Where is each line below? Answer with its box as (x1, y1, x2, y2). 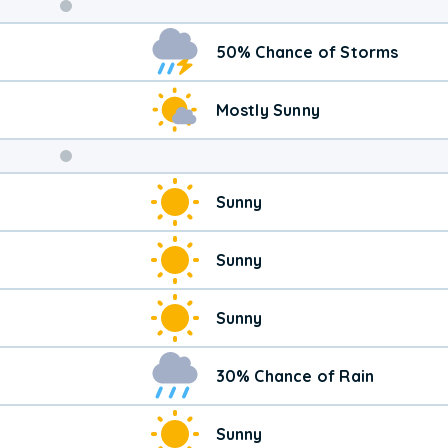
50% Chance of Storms (215, 41, 399, 62)
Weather (65, 56, 168, 89)
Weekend (65, 24, 176, 57)
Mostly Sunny (215, 99, 321, 120)
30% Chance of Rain (215, 365, 375, 386)
